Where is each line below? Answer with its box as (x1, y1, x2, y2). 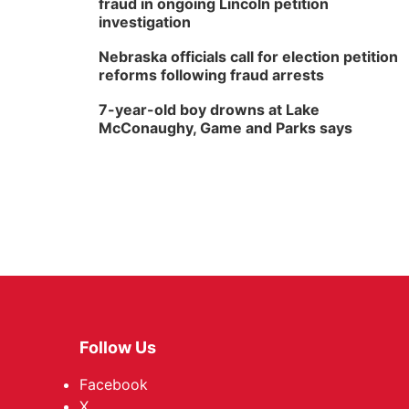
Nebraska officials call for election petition (99, 47, 398, 66)
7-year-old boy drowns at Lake (99, 100, 320, 119)
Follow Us (79, 338, 156, 357)
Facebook (79, 375, 148, 393)
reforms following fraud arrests (99, 66, 324, 84)
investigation (99, 13, 191, 31)
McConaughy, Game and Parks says (99, 119, 352, 137)
